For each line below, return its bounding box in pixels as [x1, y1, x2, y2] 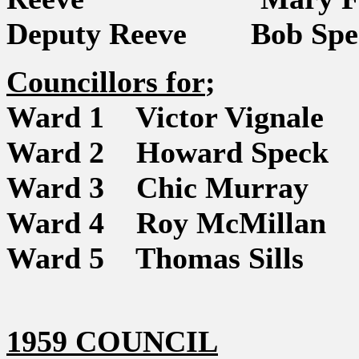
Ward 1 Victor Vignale [6, 100, 324, 134]
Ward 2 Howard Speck [6, 135, 329, 169]
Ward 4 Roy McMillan [6, 206, 326, 240]
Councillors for [6, 65, 205, 99]
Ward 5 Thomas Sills [6, 241, 304, 275]
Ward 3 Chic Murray [6, 171, 309, 204]
